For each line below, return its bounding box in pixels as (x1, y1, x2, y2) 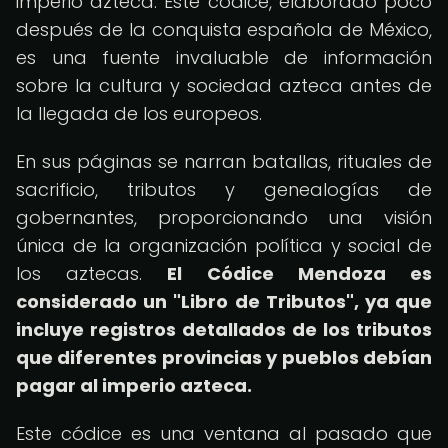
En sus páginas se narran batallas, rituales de (16, 149, 432, 174)
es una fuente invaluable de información (16, 45, 432, 70)
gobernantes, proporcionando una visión (16, 205, 432, 230)
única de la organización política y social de (16, 233, 432, 258)
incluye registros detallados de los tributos (16, 317, 432, 342)
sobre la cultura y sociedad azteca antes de (16, 73, 432, 98)
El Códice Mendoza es (167, 261, 433, 286)
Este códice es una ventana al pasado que (16, 421, 432, 446)
